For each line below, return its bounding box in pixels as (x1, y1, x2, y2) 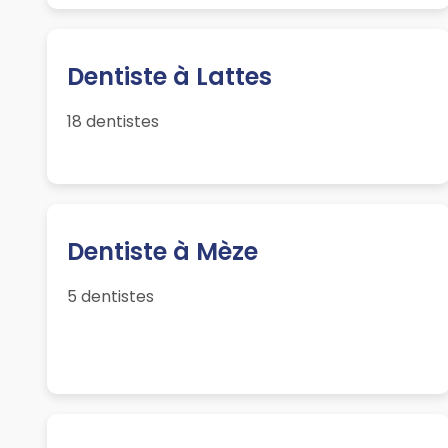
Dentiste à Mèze (67, 235, 259, 269)
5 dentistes (67, 285, 155, 309)
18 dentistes (67, 110, 160, 134)
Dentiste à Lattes (67, 60, 273, 94)
